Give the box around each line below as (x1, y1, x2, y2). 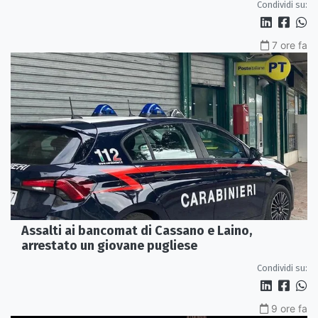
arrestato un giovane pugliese (21, 237, 197, 253)
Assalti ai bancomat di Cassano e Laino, (21, 222, 252, 238)
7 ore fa (272, 39, 307, 52)
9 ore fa (271, 302, 307, 314)
